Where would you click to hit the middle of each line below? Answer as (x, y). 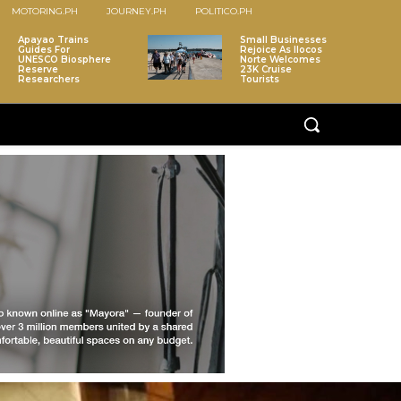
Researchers (49, 80)
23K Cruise (265, 70)
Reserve (38, 70)
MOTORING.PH (44, 12)
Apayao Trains (54, 40)
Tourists (259, 80)
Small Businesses (283, 40)
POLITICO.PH (223, 12)
